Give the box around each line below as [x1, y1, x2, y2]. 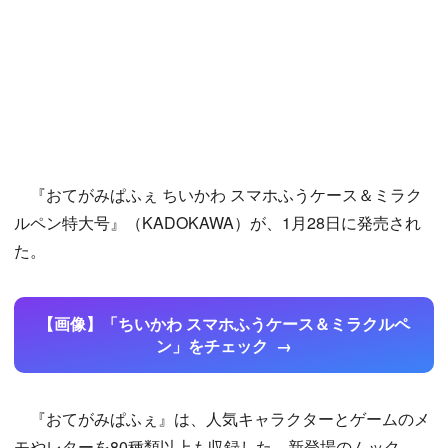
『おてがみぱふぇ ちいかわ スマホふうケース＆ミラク [14, 183, 422, 207]
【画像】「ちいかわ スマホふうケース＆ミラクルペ [38, 312, 410, 336]
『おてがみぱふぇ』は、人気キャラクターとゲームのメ [14, 407, 430, 431]
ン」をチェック [156, 334, 268, 358]
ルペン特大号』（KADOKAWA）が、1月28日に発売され [14, 211, 421, 235]
